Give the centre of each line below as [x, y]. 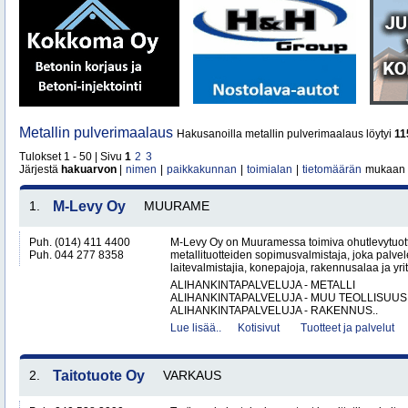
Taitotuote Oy [99, 376]
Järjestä [40, 169]
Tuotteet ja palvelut [347, 328]
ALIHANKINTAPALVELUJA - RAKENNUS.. [274, 311]
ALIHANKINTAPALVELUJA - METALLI [263, 285]
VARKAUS [192, 375]
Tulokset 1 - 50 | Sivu [72, 157]
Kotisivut [259, 328]
